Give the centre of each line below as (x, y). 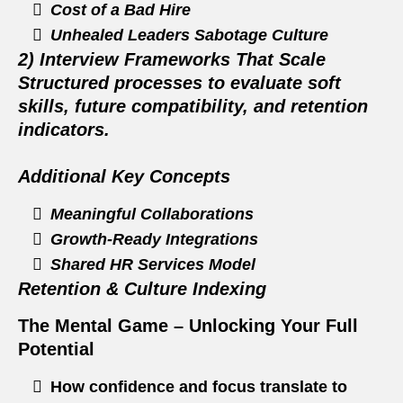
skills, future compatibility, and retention (193, 107)
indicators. (64, 130)
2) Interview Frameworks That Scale (172, 60)
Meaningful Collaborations (152, 215)
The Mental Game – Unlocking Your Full (188, 326)
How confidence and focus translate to (199, 387)
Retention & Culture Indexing (142, 289)
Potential (56, 349)
